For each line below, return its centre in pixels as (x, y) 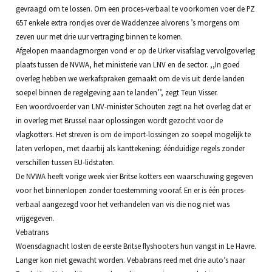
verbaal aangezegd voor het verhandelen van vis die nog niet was (122, 204)
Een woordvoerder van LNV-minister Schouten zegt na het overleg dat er (133, 106)
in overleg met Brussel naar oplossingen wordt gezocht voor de (119, 120)
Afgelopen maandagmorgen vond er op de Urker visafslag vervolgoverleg (135, 50)
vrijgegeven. (35, 218)
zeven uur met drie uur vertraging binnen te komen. (99, 36)
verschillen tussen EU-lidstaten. (65, 162)
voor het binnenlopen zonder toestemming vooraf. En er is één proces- (131, 190)
